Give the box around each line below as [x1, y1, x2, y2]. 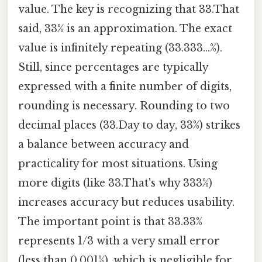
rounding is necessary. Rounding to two [18, 99, 230, 113]
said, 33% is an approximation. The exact [18, 22, 232, 36]
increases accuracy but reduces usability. [18, 196, 235, 209]
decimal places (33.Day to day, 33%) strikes [18, 119, 240, 132]
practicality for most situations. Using [18, 157, 218, 171]
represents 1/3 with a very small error [18, 235, 220, 248]
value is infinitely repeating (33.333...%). [18, 42, 222, 55]
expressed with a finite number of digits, [18, 80, 232, 94]
